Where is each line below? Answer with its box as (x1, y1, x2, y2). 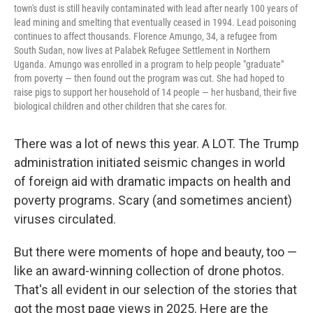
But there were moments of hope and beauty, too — (14, 245, 297, 259)
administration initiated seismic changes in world (14, 155, 285, 170)
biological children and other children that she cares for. (14, 101, 227, 112)
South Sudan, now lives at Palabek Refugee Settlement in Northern (14, 45, 270, 56)
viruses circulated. (14, 212, 116, 226)
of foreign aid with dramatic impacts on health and (14, 174, 291, 189)
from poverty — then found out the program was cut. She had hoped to (14, 73, 284, 84)
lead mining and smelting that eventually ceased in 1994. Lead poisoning (14, 17, 296, 28)
